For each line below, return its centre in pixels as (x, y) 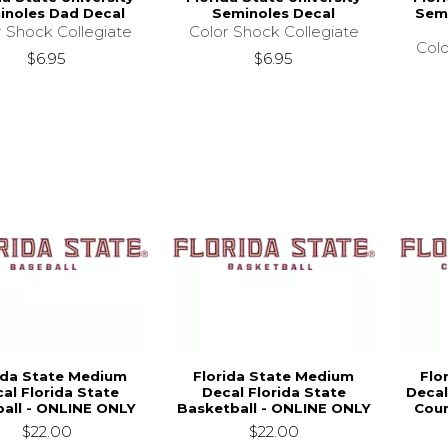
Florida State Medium (274, 376)
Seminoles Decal (274, 13)
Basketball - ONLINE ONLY (273, 408)
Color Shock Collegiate (273, 32)
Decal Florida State (273, 392)
